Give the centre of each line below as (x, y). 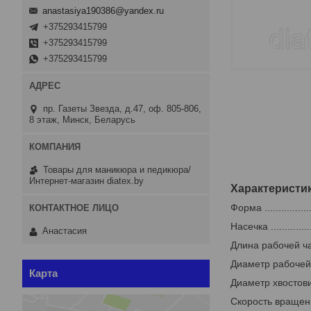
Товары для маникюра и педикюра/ (117, 169)
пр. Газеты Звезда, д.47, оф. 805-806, (122, 108)
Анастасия (65, 231)
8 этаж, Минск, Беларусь (82, 119)
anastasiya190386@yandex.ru (103, 10)
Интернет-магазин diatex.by (86, 180)
